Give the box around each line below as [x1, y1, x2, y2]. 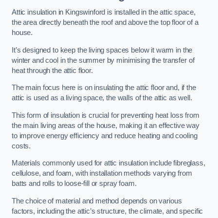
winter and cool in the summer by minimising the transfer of [12, 56, 195, 64]
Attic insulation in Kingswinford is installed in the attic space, [12, 8, 196, 17]
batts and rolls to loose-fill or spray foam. [12, 180, 137, 188]
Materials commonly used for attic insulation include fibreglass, [12, 159, 205, 167]
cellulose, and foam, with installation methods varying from [12, 169, 192, 178]
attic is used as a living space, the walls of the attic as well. [12, 94, 192, 102]
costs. [12, 142, 31, 150]
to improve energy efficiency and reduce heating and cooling [12, 131, 198, 140]
